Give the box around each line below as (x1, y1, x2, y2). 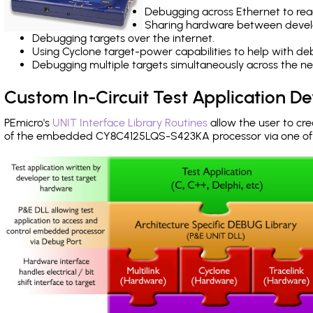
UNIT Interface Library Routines (52, 116, 208, 129)
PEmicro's (4, 116, 52, 129)
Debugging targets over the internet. (32, 31, 214, 45)
